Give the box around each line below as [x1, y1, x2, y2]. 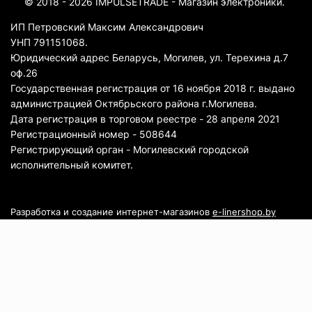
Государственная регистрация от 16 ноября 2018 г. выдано [10, 82, 295, 94]
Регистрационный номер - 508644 [10, 128, 177, 140]
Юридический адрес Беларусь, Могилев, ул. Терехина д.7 [10, 52, 288, 63]
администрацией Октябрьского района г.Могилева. [10, 97, 257, 109]
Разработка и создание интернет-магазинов [10, 206, 212, 217]
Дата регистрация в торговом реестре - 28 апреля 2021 [10, 113, 280, 125]
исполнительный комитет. [10, 159, 133, 171]
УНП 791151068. [10, 36, 88, 48]
